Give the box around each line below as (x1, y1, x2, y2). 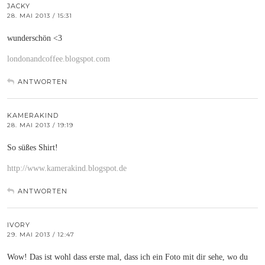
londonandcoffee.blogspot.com (7, 54, 110, 63)
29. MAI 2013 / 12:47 (7, 230, 75, 238)
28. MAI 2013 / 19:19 (7, 121, 73, 129)
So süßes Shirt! (7, 143, 58, 152)
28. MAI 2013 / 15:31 (7, 11, 72, 20)
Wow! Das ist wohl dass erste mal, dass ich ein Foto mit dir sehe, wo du (7, 252, 248, 261)
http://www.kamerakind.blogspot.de (7, 163, 127, 173)
